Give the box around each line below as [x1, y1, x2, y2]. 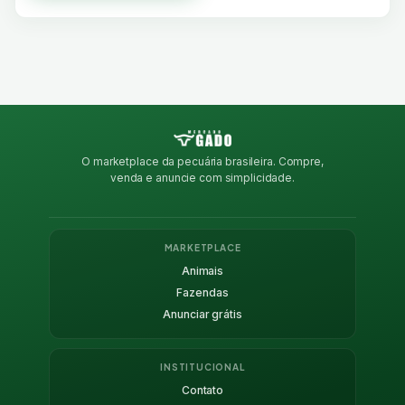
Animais [181, 263, 224, 278]
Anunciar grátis [163, 306, 242, 321]
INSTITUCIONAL [160, 361, 245, 372]
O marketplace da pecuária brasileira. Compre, [81, 154, 324, 168]
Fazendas [176, 285, 229, 299]
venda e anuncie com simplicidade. [109, 170, 296, 184]
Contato [181, 382, 224, 397]
